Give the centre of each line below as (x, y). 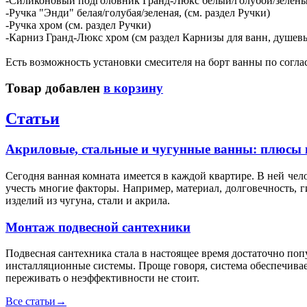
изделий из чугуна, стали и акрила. (88, 200)
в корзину (133, 88)
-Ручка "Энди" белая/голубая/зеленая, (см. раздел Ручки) (138, 12)
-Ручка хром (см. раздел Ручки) (78, 25)
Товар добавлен (54, 88)
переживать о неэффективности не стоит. (102, 278)
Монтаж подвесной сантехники (98, 227)
